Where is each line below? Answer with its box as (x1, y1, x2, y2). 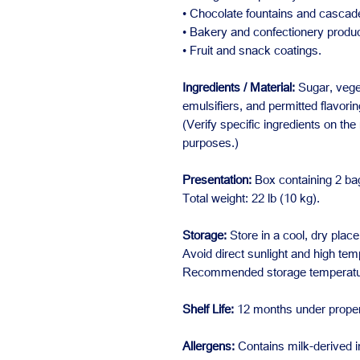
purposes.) (182, 134, 239, 150)
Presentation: (182, 171, 252, 187)
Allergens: (182, 337, 235, 354)
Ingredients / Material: (182, 79, 295, 95)
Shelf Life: (182, 301, 234, 317)
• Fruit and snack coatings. (182, 42, 321, 58)
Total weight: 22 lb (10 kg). (182, 190, 320, 206)
